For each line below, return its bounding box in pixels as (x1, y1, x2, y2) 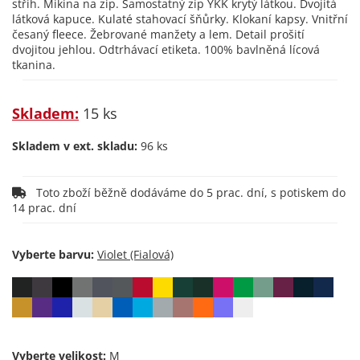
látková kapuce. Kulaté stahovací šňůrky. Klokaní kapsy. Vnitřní (12, 11, 348, 27)
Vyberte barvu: (12, 247, 94, 262)
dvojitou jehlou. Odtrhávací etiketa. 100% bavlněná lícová (12, 42, 320, 57)
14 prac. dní (12, 200, 80, 215)
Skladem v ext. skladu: (12, 138, 137, 153)
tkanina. (12, 57, 55, 72)
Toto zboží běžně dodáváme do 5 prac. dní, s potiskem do (27, 185, 36, 200)
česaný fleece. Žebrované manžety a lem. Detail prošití (12, 27, 305, 42)
